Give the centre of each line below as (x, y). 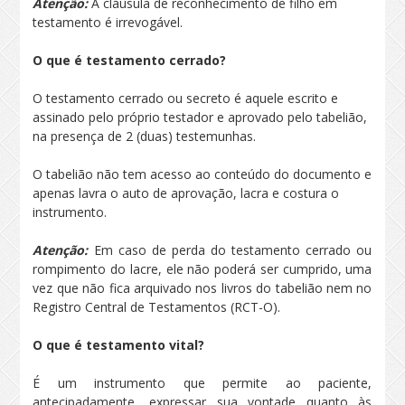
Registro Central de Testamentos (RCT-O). (157, 307)
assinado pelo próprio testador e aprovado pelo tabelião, (200, 117)
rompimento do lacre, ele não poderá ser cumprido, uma (202, 269)
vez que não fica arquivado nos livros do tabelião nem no (202, 288)
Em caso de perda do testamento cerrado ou (233, 250)
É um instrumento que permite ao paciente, (202, 383)
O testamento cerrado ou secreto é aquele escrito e (186, 98)
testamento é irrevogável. (108, 22)
